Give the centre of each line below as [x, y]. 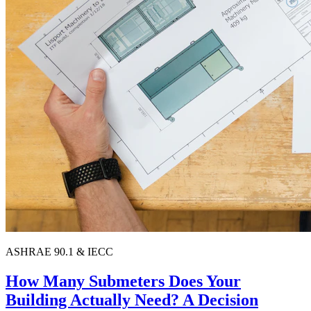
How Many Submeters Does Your [123, 281]
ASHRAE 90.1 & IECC [59, 252]
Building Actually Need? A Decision [132, 300]
